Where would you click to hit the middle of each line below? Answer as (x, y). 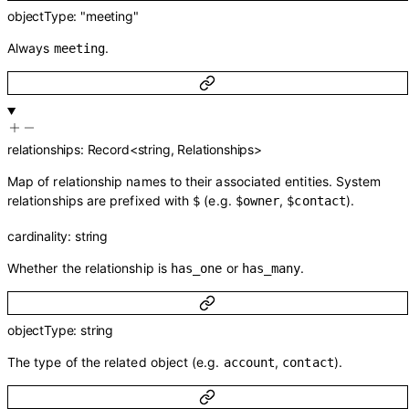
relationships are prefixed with (100, 200)
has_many (271, 268)
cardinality (38, 236)
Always (31, 48)
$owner (257, 200)
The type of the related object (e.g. (115, 362)
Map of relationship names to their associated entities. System (194, 181)
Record (108, 149)
